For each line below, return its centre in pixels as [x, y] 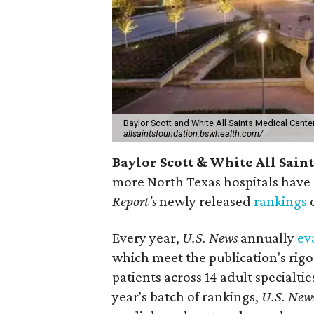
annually [268, 237]
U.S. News [210, 237]
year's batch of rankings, [187, 296]
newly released [205, 201]
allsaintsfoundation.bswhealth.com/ [193, 133]
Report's [135, 201]
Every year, [148, 237]
